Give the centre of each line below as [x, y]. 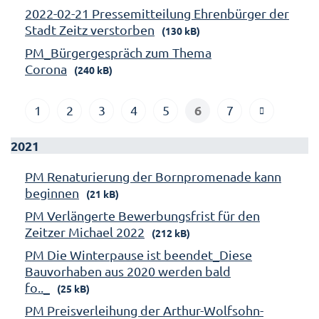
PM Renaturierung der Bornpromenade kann [153, 176]
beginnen [52, 192]
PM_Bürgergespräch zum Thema [118, 52]
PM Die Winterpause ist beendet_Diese [138, 254]
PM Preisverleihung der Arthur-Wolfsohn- [144, 310]
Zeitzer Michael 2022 [85, 231]
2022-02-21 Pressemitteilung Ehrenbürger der [157, 13]
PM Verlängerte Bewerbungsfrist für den [142, 215]
